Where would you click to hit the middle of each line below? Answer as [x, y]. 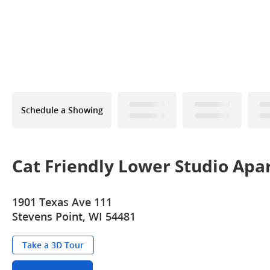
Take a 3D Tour [53, 245]
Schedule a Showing [62, 110]
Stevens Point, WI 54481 [74, 216]
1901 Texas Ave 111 [62, 202]
